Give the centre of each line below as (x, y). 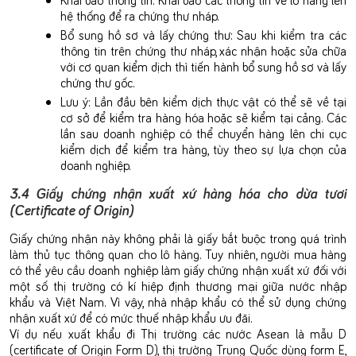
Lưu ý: (75, 101)
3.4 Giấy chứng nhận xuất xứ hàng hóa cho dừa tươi (178, 192)
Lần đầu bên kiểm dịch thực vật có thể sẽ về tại (219, 101)
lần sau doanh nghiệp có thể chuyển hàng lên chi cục (203, 132)
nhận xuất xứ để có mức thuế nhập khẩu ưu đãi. (131, 317)
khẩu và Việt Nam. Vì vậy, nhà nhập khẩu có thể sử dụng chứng (178, 301)
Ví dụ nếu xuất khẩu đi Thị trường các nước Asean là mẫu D (178, 333)
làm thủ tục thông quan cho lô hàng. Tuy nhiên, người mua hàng (178, 253)
